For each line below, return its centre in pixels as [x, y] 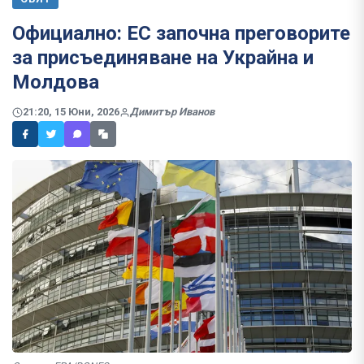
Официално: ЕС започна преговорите [181, 33]
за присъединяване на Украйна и [163, 58]
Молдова [56, 82]
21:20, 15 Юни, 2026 [71, 112]
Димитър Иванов [172, 112]
